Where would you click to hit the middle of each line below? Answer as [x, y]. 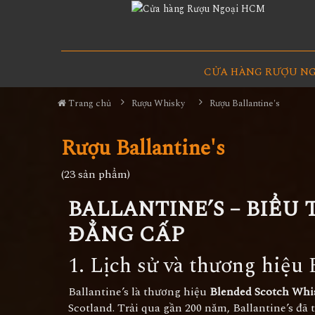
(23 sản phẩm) [96, 174]
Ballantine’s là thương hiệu [139, 292]
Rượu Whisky [158, 103]
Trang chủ [89, 103]
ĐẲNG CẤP [126, 235]
